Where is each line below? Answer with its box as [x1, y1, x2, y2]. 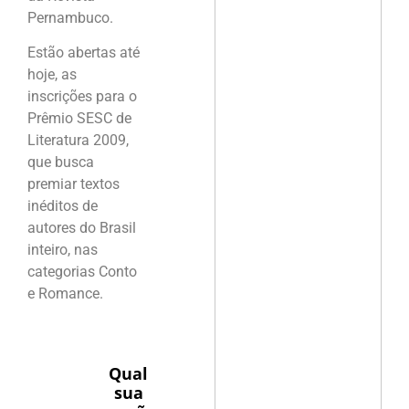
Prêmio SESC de [27, 110, 131, 128]
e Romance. [27, 285, 103, 303]
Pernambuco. [27, 9, 113, 27]
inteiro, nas [27, 241, 98, 259]
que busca [27, 153, 94, 172]
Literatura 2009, [27, 131, 129, 150]
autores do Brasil [27, 219, 136, 237]
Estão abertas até [27, 44, 140, 62]
